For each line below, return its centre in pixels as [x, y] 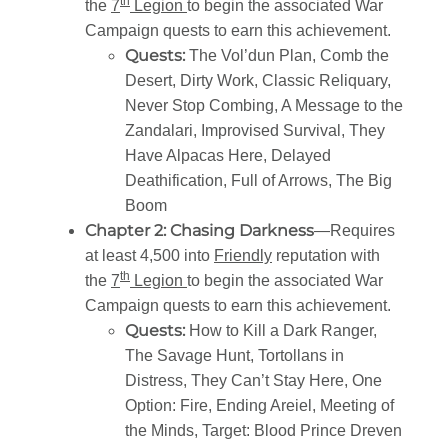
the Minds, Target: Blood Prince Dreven [263, 431]
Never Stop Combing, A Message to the [264, 106]
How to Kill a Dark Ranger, [283, 331]
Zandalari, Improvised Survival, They [255, 131]
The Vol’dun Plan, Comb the [289, 56]
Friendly [243, 256]
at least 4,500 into [149, 256]
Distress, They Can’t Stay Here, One [253, 381]
